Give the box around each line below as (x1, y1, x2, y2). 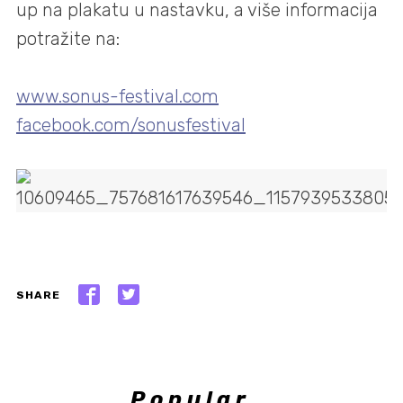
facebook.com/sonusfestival (16, 114, 246, 137)
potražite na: (16, 27, 120, 49)
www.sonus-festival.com (16, 85, 219, 108)
